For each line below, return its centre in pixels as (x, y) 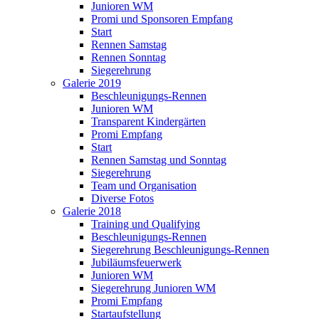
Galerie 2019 (92, 83)
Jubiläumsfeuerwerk (136, 262)
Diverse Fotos (122, 198)
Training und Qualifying (146, 224)
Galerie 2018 (92, 211)
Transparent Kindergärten (148, 121)
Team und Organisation (144, 185)
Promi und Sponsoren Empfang (162, 19)
